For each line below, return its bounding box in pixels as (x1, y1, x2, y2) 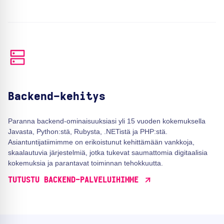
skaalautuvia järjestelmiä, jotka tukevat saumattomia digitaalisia (8, 148, 207, 157)
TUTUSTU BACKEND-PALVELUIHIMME (8, 176, 138, 184)
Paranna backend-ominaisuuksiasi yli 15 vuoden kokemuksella (8, 117, 205, 125)
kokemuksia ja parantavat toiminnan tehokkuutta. (8, 159, 163, 167)
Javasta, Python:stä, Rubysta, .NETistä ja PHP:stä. (8, 127, 167, 136)
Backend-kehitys (8, 91, 105, 102)
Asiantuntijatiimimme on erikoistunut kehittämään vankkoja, (8, 138, 194, 146)
